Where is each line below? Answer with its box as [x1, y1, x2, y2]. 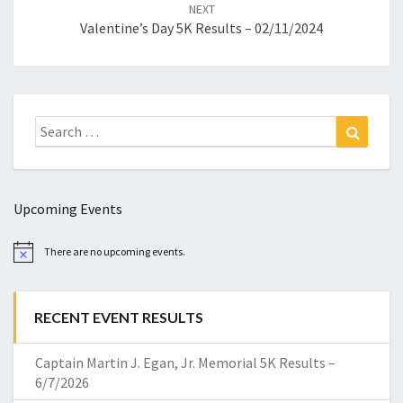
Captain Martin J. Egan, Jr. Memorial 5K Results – [35, 354, 336, 372]
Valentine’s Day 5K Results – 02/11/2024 [80, 19, 323, 38]
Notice [13, 250, 42, 264]
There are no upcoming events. [44, 245, 185, 259]
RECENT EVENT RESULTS [34, 309, 203, 327]
